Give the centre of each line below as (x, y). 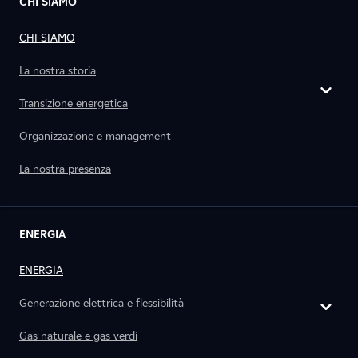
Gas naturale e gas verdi (78, 336)
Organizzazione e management (95, 136)
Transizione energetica (74, 103)
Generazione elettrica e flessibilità (101, 303)
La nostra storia (58, 71)
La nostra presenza (65, 169)
